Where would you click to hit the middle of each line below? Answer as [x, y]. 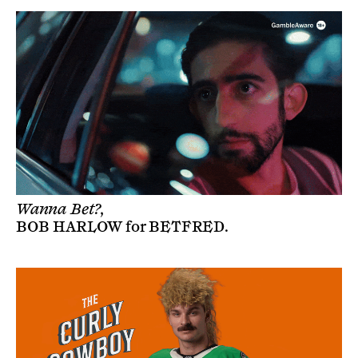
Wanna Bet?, [61, 209]
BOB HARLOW [69, 227]
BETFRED [187, 227]
